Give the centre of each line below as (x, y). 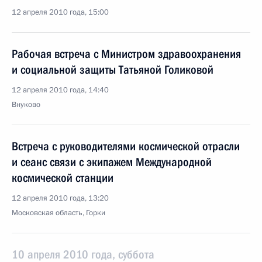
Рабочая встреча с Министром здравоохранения (126, 54)
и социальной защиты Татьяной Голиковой (113, 70)
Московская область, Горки (58, 213)
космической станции (63, 178)
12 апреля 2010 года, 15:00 (60, 12)
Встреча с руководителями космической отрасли (126, 146)
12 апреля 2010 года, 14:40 (60, 90)
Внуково (26, 105)
